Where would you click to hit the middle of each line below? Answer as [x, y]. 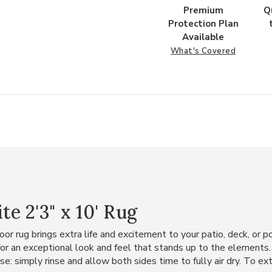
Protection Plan [203, 24]
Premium [203, 10]
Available [203, 37]
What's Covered [203, 51]
